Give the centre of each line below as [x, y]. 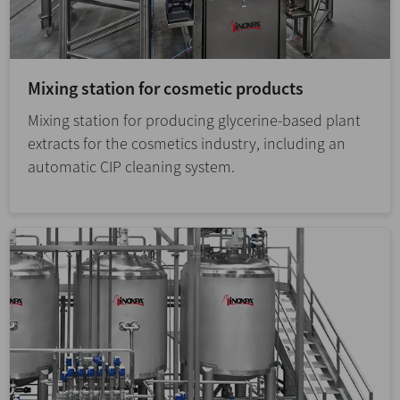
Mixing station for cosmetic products [166, 88]
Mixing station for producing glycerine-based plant [194, 121]
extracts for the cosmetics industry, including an [187, 144]
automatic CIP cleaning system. [131, 167]
